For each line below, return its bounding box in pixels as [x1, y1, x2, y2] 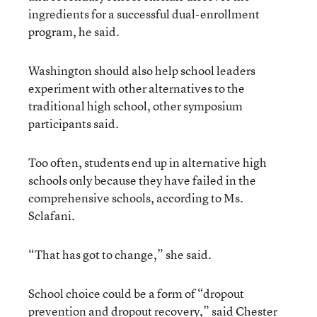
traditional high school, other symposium [28, 98, 243, 114]
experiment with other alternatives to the [28, 80, 245, 96]
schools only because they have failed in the [28, 172, 256, 188]
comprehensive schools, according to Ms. [28, 190, 243, 206]
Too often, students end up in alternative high [28, 154, 267, 171]
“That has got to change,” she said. [28, 246, 212, 263]
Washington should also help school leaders [28, 62, 255, 79]
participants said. [28, 115, 119, 132]
